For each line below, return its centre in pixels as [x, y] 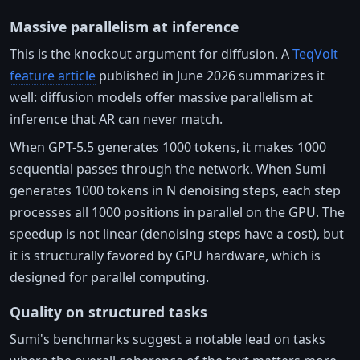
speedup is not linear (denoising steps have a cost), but [177, 233]
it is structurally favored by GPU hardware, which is [165, 255]
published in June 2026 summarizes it [210, 75]
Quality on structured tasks [108, 311]
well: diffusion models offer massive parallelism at [161, 97]
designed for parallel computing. [109, 277]
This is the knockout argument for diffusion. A [151, 53]
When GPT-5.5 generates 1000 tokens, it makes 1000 [168, 147]
